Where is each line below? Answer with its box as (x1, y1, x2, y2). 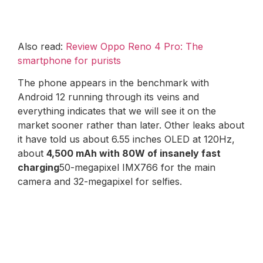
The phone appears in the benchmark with (18, 77, 209, 89)
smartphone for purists (18, 54, 121, 66)
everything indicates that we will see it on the (18, 105, 216, 117)
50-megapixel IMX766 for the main (59, 161, 215, 174)
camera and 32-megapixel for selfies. (18, 176, 182, 188)
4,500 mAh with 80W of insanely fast (46, 147, 221, 160)
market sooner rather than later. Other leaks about (18, 119, 244, 131)
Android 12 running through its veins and (18, 91, 199, 103)
